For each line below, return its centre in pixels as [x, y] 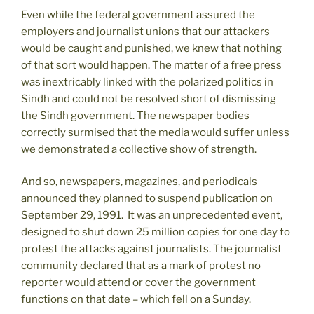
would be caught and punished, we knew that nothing [151, 48]
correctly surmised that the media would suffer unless [155, 132]
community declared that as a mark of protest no [141, 266]
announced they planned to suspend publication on [147, 199]
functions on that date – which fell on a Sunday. [136, 300]
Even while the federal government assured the [138, 14]
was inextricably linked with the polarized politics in [147, 82]
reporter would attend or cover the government [138, 283]
